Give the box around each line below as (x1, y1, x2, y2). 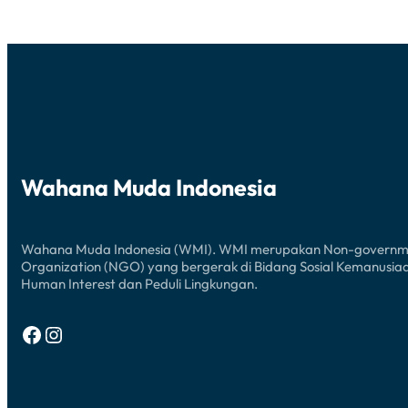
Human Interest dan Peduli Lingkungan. (21, 274, 258, 292)
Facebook (20, 320, 31, 348)
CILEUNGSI (123, 35, 189, 50)
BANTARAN (123, 5, 189, 21)
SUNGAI (123, 20, 170, 36)
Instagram (42, 320, 61, 348)
